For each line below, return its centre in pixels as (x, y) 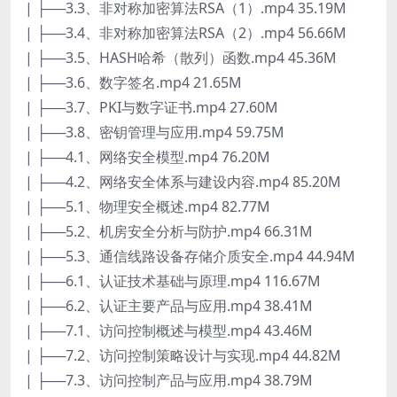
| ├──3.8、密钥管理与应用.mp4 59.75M (155, 132)
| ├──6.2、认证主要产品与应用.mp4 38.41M (169, 305)
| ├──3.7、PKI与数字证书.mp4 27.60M (152, 107)
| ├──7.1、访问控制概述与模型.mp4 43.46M (169, 330)
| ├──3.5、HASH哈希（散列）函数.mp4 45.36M (181, 57)
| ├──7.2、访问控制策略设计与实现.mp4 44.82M (183, 355)
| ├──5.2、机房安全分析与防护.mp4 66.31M (169, 231)
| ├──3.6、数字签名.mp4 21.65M (133, 82)
